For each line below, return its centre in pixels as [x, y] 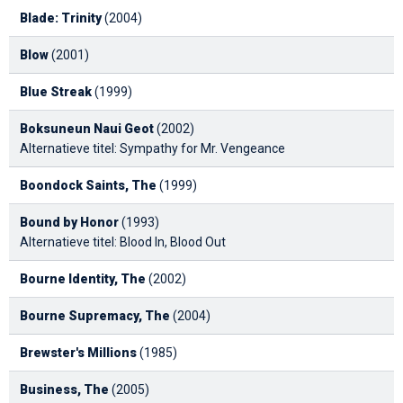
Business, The [64, 389]
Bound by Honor [69, 222]
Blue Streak [56, 91]
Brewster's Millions [78, 352]
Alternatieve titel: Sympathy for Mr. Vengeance [152, 148]
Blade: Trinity [61, 18]
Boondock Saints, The [88, 185]
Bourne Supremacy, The [95, 315]
